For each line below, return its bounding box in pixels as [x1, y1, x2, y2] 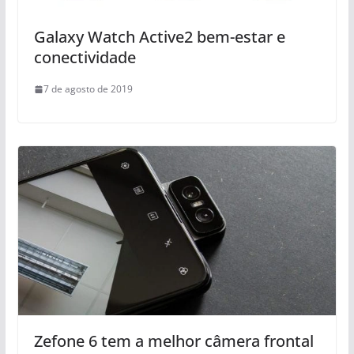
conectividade [33, 47, 136, 69]
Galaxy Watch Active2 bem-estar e [33, 26, 285, 48]
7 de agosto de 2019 [43, 82, 133, 96]
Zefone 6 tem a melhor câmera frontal [33, 330, 314, 352]
